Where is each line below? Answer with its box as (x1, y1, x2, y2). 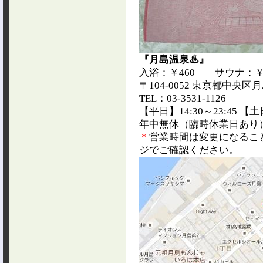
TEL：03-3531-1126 (139, 93, 226, 104)
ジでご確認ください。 (139, 144, 239, 156)
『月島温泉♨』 (139, 54, 209, 65)
